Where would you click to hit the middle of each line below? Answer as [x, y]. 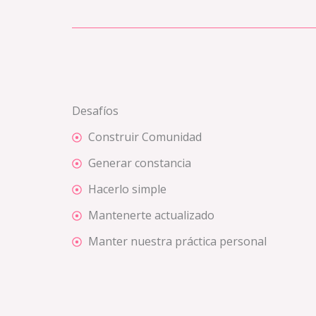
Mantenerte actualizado [151, 215]
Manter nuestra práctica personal [177, 242]
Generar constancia [139, 163]
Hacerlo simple [127, 189]
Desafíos [95, 111]
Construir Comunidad [145, 137]
